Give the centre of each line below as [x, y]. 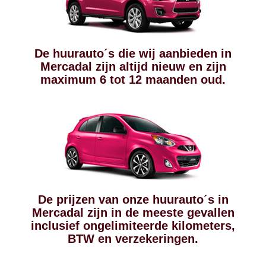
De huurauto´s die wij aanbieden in [133, 53]
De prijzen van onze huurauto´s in [133, 199]
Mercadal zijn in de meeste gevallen [133, 213]
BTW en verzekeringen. [133, 239]
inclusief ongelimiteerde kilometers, [133, 226]
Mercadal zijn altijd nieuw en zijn [133, 66]
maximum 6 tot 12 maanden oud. [133, 80]
